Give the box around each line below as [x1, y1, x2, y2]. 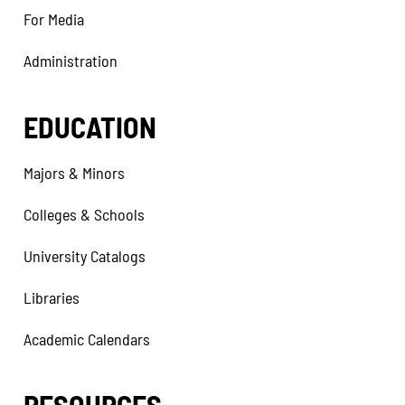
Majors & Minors [24, 163, 125, 183]
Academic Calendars [24, 329, 150, 349]
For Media [24, 9, 84, 29]
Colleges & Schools [24, 204, 145, 224]
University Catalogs [24, 246, 146, 266]
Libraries [24, 287, 80, 307]
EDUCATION [24, 109, 156, 144]
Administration [24, 51, 118, 71]
